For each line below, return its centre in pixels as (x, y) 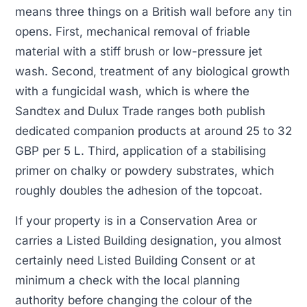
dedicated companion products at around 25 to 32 (153, 131)
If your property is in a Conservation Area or (136, 220)
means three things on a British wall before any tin (153, 12)
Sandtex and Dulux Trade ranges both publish (140, 111)
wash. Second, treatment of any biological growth (152, 72)
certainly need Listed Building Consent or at (135, 260)
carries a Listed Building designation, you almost (148, 240)
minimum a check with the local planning (127, 280)
